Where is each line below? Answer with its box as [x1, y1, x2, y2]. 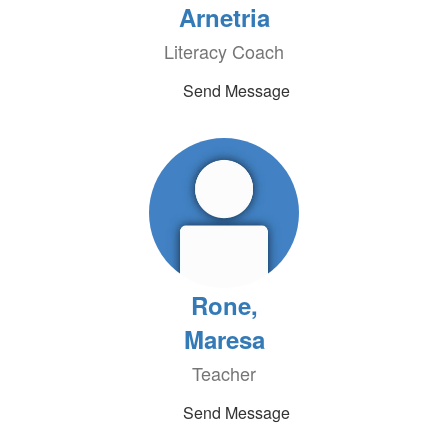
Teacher [192, 360, 256, 386]
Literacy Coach [164, 38, 284, 64]
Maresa [183, 322, 265, 356]
